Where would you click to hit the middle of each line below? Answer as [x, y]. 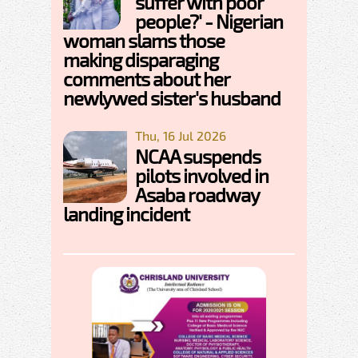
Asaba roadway [197, 194]
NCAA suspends [198, 156]
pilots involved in [202, 175]
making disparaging [141, 59]
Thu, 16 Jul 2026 [181, 135]
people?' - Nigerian [209, 21]
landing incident [126, 213]
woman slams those [144, 40]
